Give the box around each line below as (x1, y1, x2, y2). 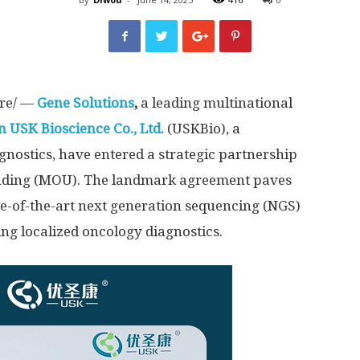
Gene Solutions (37, 95, 134, 111)
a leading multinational (137, 95, 292, 111)
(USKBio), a (164, 121, 240, 137)
